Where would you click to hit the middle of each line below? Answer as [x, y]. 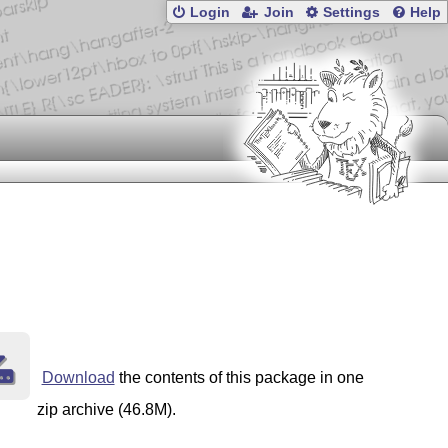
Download [78, 378]
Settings [352, 13]
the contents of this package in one [239, 378]
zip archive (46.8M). [106, 410]
